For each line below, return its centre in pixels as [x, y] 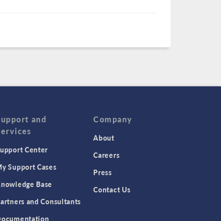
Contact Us [112, 190]
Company [113, 119]
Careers [107, 155]
